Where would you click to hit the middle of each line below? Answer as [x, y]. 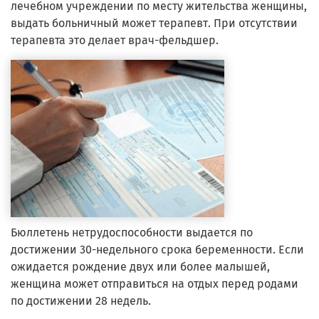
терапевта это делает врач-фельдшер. [115, 40]
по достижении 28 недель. [81, 300]
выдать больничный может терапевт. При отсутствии [154, 23]
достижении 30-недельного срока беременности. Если [157, 249]
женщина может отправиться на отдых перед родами [155, 283]
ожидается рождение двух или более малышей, [140, 266]
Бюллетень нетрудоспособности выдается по [132, 232]
